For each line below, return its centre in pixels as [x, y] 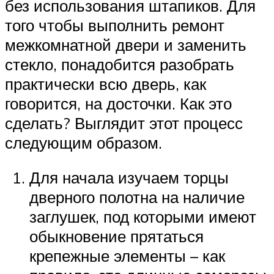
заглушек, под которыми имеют [143, 217]
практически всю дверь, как [106, 83]
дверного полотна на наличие [137, 197]
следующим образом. [83, 142]
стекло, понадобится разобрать [120, 64]
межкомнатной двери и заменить [126, 44]
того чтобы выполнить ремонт [115, 25]
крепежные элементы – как [127, 256]
